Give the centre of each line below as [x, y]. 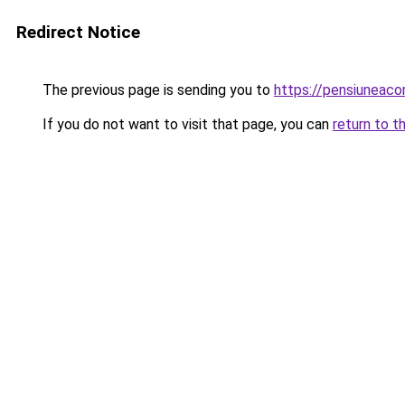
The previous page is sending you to [156, 90]
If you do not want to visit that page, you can [186, 124]
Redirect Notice [78, 32]
